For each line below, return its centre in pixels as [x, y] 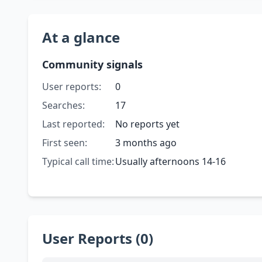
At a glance [81, 37]
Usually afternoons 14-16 [170, 162]
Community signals [92, 65]
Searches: [63, 106]
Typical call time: [78, 162]
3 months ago [146, 143]
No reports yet [147, 124]
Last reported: [73, 124]
